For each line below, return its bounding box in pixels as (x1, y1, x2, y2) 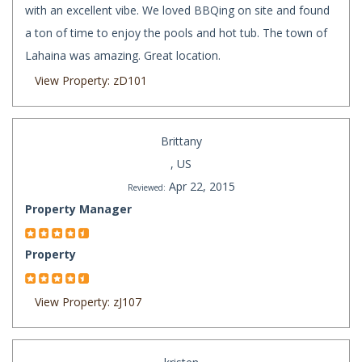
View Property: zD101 (35, 73, 147, 89)
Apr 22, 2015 (168, 179, 235, 195)
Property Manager (25, 201, 132, 217)
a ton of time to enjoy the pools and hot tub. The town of (25, 25, 327, 41)
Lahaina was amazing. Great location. (25, 48, 221, 64)
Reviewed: (127, 182, 166, 194)
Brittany (160, 133, 202, 149)
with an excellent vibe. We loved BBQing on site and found (25, 2, 330, 19)
